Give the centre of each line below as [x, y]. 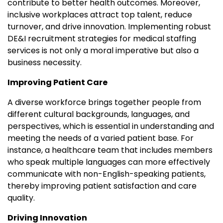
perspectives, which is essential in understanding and [111, 126]
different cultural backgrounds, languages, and [99, 114]
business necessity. [45, 63]
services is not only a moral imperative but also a [103, 51]
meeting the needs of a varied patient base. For [101, 138]
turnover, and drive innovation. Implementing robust [109, 27]
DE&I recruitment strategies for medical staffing [102, 39]
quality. [21, 198]
